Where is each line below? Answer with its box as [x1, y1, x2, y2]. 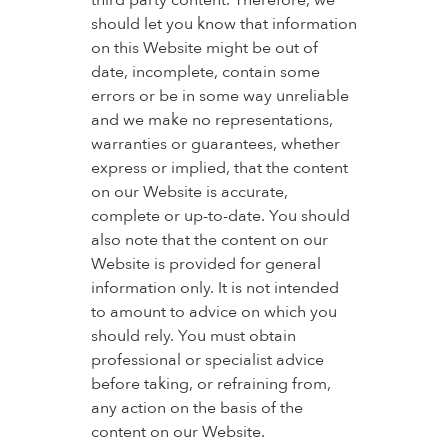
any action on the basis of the [90, 397, 303, 419]
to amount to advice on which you [90, 301, 337, 323]
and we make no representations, [90, 109, 333, 131]
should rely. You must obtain [90, 325, 296, 347]
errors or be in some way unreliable [90, 85, 349, 107]
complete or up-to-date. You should [90, 205, 350, 227]
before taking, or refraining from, [90, 373, 331, 395]
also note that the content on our [90, 229, 328, 251]
